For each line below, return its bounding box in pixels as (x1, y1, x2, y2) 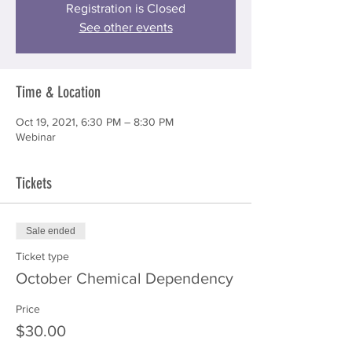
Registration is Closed (66, 2, 185, 15)
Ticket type (16, 250, 69, 262)
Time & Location (16, 82, 101, 101)
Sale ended (26, 225, 75, 236)
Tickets (16, 174, 52, 192)
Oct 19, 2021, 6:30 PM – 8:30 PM (16, 115, 174, 128)
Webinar (16, 130, 56, 143)
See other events (79, 20, 173, 34)
